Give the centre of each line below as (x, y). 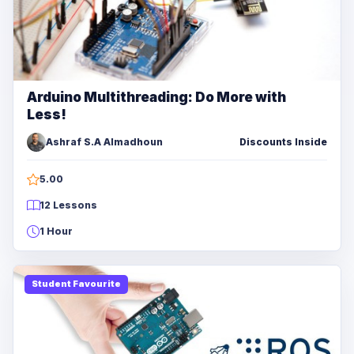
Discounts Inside (283, 141)
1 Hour (56, 231)
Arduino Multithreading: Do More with (156, 97)
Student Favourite (76, 284)
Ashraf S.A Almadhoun (104, 141)
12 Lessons (68, 205)
